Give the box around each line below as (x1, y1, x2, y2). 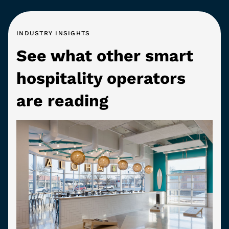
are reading (16, 91, 108, 111)
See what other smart (16, 46, 193, 66)
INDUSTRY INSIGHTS (16, 30, 90, 37)
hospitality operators (16, 68, 186, 88)
